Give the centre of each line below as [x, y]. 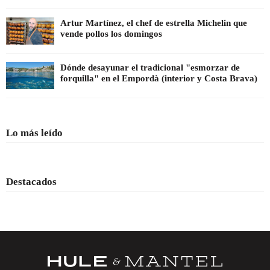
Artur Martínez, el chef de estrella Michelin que [154, 23]
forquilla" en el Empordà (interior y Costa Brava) [159, 78]
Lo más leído [34, 133]
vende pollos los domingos [111, 33]
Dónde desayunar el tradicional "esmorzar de [150, 67]
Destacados [31, 181]
